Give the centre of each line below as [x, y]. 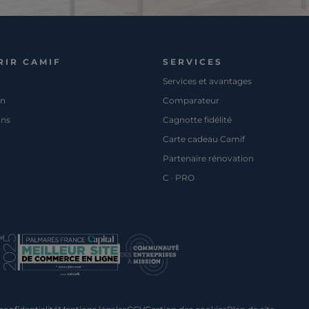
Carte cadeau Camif [203, 139]
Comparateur [191, 100]
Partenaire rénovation [208, 158]
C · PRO [178, 177]
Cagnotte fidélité [197, 119]
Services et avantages [207, 81]
